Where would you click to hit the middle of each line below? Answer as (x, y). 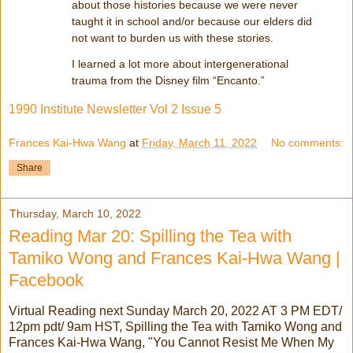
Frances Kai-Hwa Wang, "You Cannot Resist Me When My (171, 343)
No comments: (308, 143)
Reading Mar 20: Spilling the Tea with (150, 236)
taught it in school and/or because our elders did (192, 21)
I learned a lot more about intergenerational (180, 63)
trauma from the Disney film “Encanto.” (170, 80)
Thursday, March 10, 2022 (75, 214)
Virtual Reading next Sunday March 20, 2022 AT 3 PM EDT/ (175, 311)
